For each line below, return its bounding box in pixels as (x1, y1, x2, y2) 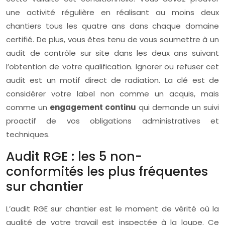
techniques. (6, 129, 50, 140)
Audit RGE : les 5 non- (6, 148, 142, 166)
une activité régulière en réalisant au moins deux (6, 7, 219, 18)
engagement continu (50, 102, 136, 113)
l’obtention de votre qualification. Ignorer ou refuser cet (6, 61, 219, 72)
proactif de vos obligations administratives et (6, 116, 219, 127)
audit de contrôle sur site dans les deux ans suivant (6, 48, 219, 59)
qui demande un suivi (136, 102, 219, 113)
